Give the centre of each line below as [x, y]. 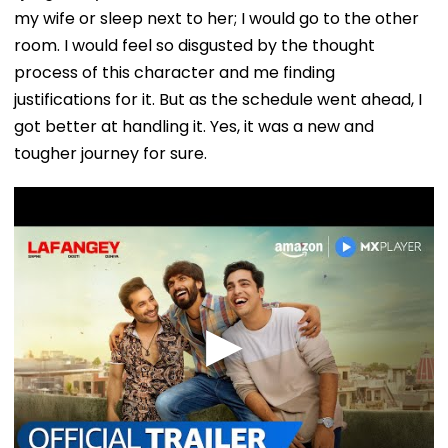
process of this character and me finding [174, 72]
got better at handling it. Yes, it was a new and [194, 126]
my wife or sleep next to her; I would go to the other [216, 18]
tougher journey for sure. [110, 153]
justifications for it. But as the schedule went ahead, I [218, 99]
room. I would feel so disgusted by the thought [194, 45]
